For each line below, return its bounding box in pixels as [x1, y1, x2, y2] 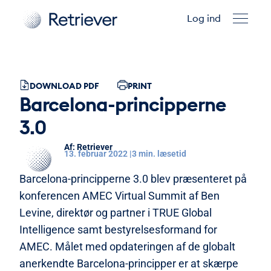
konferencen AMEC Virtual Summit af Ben [19, 189, 220, 202]
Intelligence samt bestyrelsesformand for [19, 223, 217, 236]
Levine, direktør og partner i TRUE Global [19, 206, 212, 219]
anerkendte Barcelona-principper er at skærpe [19, 257, 238, 270]
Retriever [75, 142, 113, 152]
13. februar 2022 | [64, 149, 132, 158]
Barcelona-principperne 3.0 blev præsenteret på [19, 172, 247, 185]
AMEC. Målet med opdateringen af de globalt [19, 240, 235, 253]
